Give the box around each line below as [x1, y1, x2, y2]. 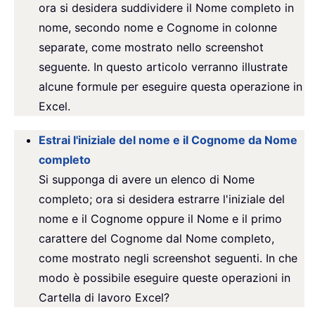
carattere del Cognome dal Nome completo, [39, 231, 274, 246]
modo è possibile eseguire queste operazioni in [39, 271, 290, 285]
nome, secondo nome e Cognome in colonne [39, 20, 277, 35]
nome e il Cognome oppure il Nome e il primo [39, 212, 282, 226]
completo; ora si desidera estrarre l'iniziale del [39, 192, 285, 207]
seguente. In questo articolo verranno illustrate [39, 60, 288, 75]
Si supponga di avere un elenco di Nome [39, 172, 255, 187]
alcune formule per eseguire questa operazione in [39, 79, 302, 94]
